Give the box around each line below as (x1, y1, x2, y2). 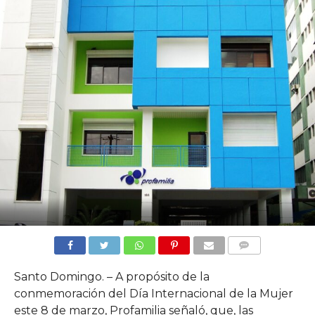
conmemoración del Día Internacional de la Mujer (13, 287, 293, 300)
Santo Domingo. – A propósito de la (13, 270, 210, 283)
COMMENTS (231, 257, 279, 266)
